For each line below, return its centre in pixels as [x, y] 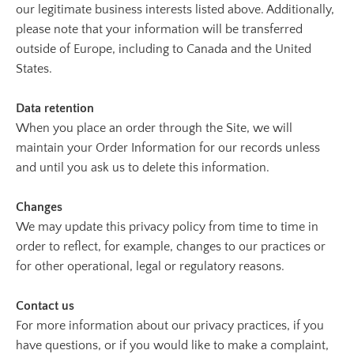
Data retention [55, 108]
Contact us [45, 306]
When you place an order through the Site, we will [154, 128]
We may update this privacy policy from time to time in [167, 227]
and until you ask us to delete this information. [143, 168]
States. [34, 69]
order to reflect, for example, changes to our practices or [171, 247]
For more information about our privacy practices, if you [170, 326]
